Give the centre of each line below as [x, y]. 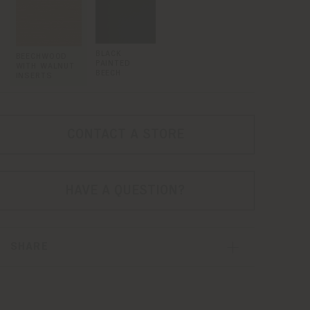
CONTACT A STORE [125, 135]
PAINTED [113, 64]
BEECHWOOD [42, 57]
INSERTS [34, 76]
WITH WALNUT [45, 67]
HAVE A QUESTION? [126, 191]
